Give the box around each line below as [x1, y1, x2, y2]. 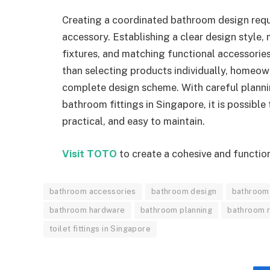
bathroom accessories [49, 186, 136, 196]
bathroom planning [140, 205, 213, 215]
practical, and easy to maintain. [62, 115, 205, 128]
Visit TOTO [62, 147, 117, 160]
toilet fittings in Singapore [49, 224, 151, 233]
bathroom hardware [49, 205, 125, 215]
